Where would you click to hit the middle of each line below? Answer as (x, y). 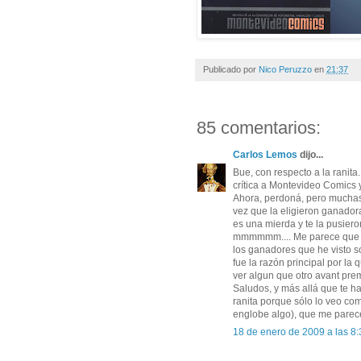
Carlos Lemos (265, 154)
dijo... (310, 154)
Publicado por (231, 69)
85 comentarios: (259, 127)
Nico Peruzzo (285, 69)
